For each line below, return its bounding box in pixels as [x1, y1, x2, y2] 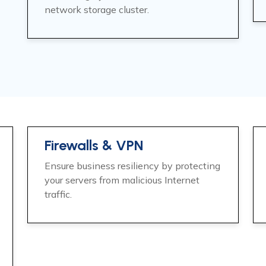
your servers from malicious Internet [45, 174, 199, 186]
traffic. [45, 188, 72, 200]
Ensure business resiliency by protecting [45, 160, 220, 172]
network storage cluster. [45, 4, 149, 15]
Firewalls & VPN [45, 137, 143, 154]
